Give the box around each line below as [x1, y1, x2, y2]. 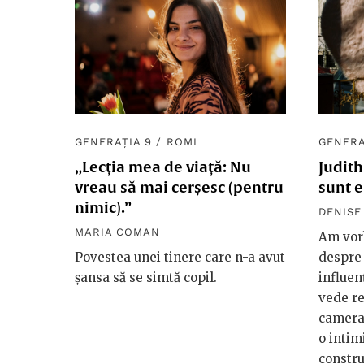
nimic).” [75, 199, 132, 217]
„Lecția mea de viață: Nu [75, 158, 251, 176]
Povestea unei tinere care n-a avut [75, 249, 285, 266]
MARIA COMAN [75, 226, 161, 239]
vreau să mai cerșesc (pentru [75, 179, 284, 197]
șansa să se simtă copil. [75, 270, 217, 286]
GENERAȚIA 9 [75, 136, 153, 149]
